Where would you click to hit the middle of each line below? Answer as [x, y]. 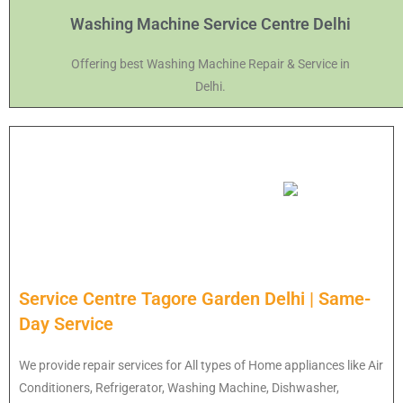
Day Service [66, 323]
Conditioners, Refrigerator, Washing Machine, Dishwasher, [179, 387]
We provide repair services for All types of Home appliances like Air [201, 365]
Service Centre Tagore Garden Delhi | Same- [195, 298]
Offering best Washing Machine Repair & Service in [210, 63]
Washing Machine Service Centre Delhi [210, 23]
